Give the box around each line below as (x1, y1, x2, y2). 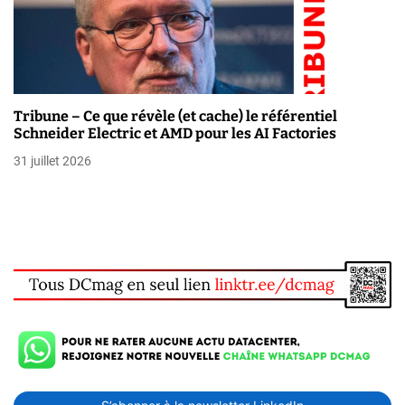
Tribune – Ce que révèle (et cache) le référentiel (14, 108, 337, 126)
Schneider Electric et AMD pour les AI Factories (14, 125, 336, 143)
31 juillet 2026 (14, 154, 91, 169)
